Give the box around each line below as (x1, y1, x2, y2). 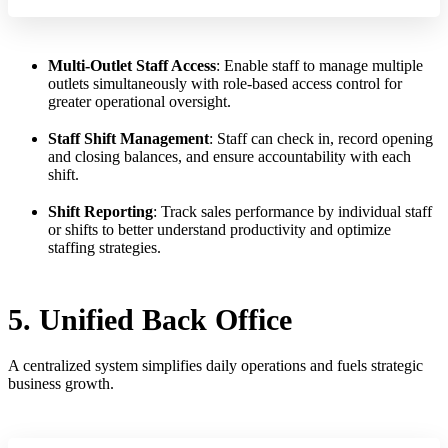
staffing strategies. (48, 239, 161, 257)
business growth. (8, 375, 114, 393)
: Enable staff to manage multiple (216, 56, 423, 74)
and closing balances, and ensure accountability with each (48, 148, 411, 166)
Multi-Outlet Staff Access (48, 56, 216, 74)
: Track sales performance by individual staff (153, 203, 432, 221)
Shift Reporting (48, 203, 153, 221)
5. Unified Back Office (8, 303, 292, 337)
